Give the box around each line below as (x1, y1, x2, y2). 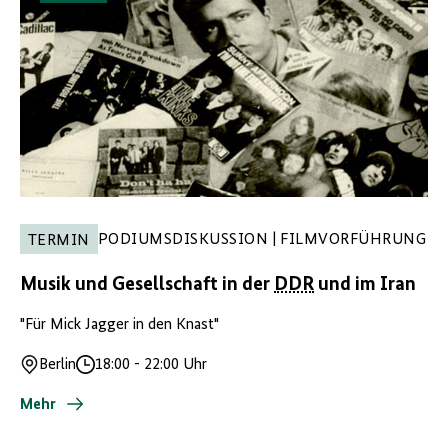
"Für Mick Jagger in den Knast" (20, 316, 219, 333)
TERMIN (28, 232, 90, 249)
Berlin (39, 356, 77, 373)
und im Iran (314, 274, 416, 295)
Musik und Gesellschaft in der (20, 274, 274, 295)
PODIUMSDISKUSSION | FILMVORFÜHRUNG (97, 231, 427, 248)
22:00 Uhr (140, 356, 208, 373)
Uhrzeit (75, 367, 124, 384)
